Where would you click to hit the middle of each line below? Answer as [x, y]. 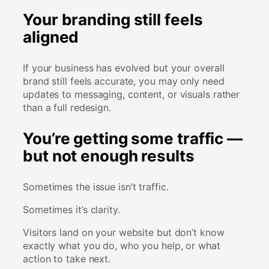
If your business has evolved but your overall [124, 68]
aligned [51, 37]
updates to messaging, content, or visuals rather [131, 94]
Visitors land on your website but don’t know [124, 232]
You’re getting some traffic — [133, 138]
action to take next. [67, 258]
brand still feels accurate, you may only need [124, 81]
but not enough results [109, 156]
